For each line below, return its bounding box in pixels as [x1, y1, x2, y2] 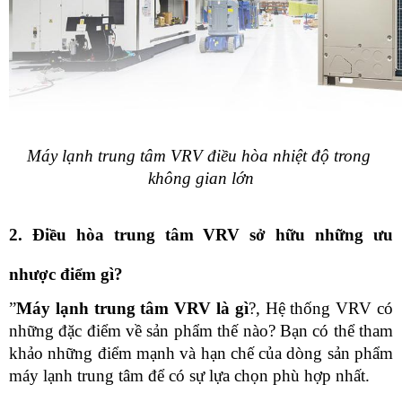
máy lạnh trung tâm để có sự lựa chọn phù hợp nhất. [9, 366, 370, 385]
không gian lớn [148, 169, 254, 188]
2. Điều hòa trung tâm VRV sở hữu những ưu [9, 225, 393, 244]
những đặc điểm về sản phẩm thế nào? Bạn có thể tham [9, 321, 393, 340]
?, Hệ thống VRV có [248, 299, 394, 318]
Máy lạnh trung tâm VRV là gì [16, 299, 249, 318]
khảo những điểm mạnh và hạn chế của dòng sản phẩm [9, 344, 393, 363]
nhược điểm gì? [9, 265, 123, 284]
